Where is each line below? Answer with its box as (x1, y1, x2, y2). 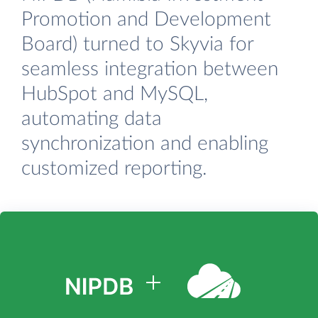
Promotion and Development (21, 9, 271, 30)
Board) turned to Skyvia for (21, 33, 253, 55)
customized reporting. (21, 158, 207, 179)
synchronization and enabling (21, 133, 268, 154)
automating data (21, 108, 162, 129)
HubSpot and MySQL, (21, 83, 208, 104)
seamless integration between (21, 58, 278, 79)
